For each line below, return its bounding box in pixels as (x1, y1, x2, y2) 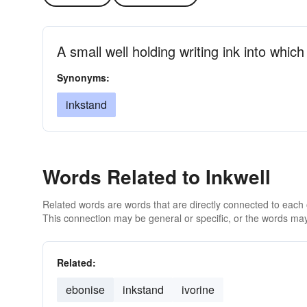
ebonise (66, 282, 105, 297)
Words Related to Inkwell (42, 162, 271, 191)
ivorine (182, 282, 214, 297)
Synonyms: (57, 71, 110, 84)
